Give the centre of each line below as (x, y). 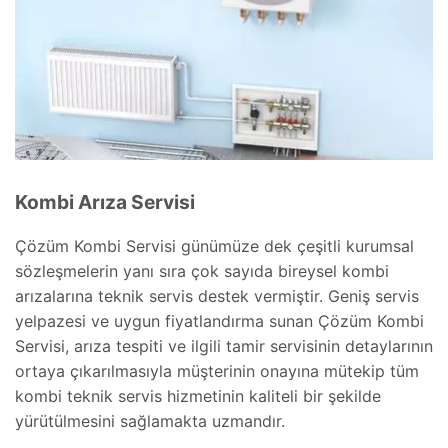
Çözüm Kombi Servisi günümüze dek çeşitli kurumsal (214, 245)
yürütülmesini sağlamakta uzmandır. (150, 420)
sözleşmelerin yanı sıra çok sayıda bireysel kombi (202, 270)
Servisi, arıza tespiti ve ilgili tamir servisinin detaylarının (224, 345)
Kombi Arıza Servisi (105, 202)
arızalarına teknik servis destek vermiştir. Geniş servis (217, 295)
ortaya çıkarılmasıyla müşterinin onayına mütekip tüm (217, 370)
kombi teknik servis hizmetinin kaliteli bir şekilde (198, 395)
